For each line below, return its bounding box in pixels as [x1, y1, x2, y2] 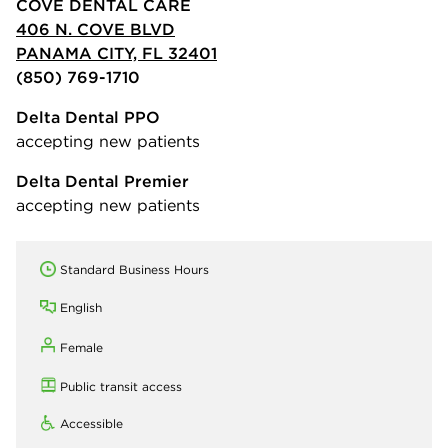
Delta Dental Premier [16, 170, 189, 191]
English [60, 299, 102, 315]
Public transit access [60, 378, 182, 394]
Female [60, 339, 103, 355]
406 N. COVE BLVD [16, 18, 175, 39]
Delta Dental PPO [16, 106, 160, 127]
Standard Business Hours [60, 261, 209, 277]
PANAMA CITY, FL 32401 [16, 42, 217, 63]
